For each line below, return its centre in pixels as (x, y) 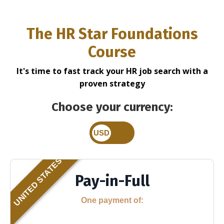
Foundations (154, 34)
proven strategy (112, 83)
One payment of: (112, 200)
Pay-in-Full (112, 181)
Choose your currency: (112, 107)
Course (112, 52)
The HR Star (68, 34)
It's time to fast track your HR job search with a (112, 71)
